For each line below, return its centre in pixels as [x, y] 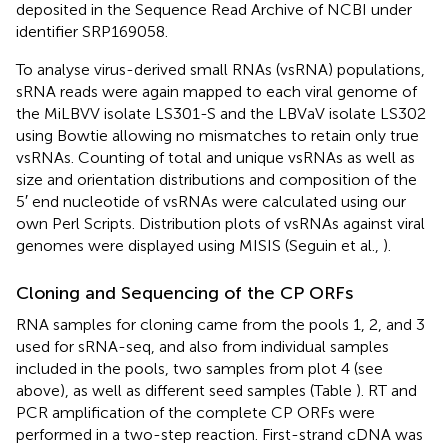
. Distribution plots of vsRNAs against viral [278, 223]
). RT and [386, 390]
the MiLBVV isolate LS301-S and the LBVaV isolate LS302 [221, 113]
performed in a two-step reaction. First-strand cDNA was [219, 434]
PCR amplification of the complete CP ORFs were [195, 412]
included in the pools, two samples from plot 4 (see [199, 368]
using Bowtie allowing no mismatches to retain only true [217, 135]
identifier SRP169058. [92, 31]
